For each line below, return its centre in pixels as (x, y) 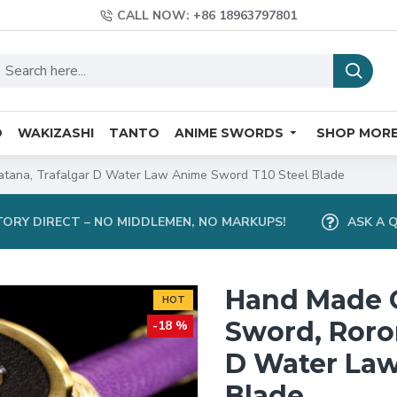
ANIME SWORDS (229, 132)
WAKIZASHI (56, 132)
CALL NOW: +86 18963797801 (207, 16)
